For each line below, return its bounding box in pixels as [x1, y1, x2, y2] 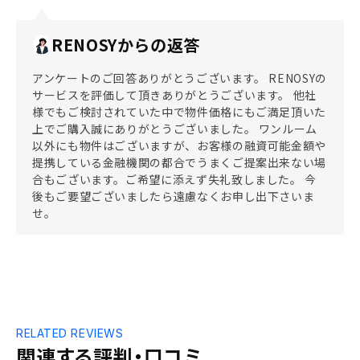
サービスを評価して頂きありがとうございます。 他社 [32, 87, 317, 103]
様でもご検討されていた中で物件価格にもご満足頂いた [32, 104, 326, 120]
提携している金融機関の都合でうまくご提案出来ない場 [32, 154, 327, 170]
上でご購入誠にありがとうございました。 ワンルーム [32, 121, 317, 137]
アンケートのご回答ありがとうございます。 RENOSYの [32, 70, 327, 86]
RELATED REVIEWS [16, 326, 124, 340]
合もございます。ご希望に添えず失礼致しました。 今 [32, 171, 317, 187]
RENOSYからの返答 [51, 33, 201, 56]
